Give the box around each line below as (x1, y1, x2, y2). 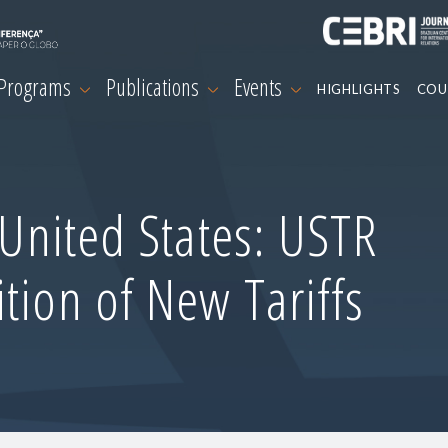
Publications (106, 71, 204, 104)
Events (234, 71, 287, 104)
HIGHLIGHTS (317, 81, 401, 98)
